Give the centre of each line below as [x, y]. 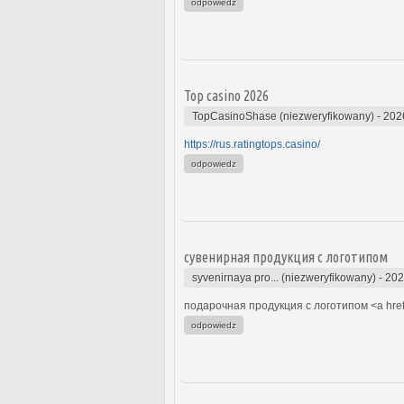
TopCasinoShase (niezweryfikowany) [283, 116]
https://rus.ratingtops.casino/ [252, 144]
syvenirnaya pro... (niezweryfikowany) [284, 277]
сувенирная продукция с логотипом [286, 257]
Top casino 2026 [226, 95]
